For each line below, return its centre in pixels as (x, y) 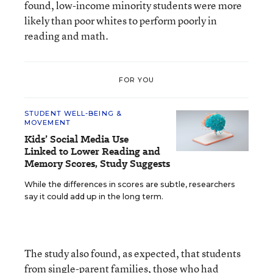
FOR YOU (136, 80)
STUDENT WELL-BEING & (73, 113)
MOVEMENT (48, 122)
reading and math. (66, 36)
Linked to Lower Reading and (92, 151)
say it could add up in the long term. (94, 197)
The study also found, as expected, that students (133, 253)
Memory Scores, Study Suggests (97, 164)
